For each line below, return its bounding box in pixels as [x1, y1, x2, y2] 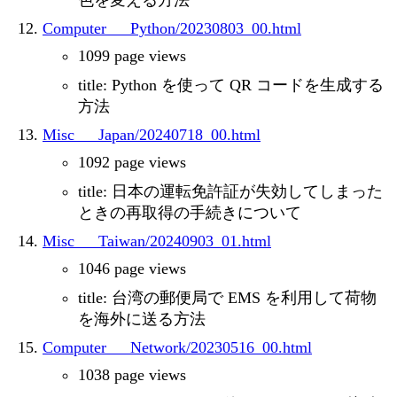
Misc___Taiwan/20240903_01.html [43, 232, 271, 251]
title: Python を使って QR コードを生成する [78, 76, 384, 95]
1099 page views [78, 47, 186, 66]
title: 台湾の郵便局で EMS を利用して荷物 [78, 289, 377, 307]
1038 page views [78, 366, 186, 385]
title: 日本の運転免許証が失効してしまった [78, 183, 383, 201]
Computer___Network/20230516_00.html [43, 339, 312, 357]
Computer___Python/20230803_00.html [43, 19, 301, 38]
